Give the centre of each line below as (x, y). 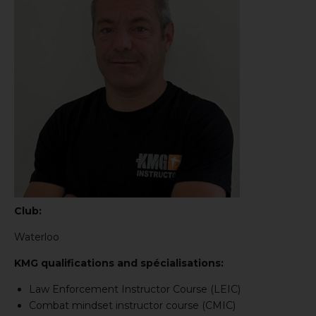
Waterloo (37, 237)
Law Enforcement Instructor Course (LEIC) (135, 290)
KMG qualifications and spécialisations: (119, 263)
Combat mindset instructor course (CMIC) (132, 306)
